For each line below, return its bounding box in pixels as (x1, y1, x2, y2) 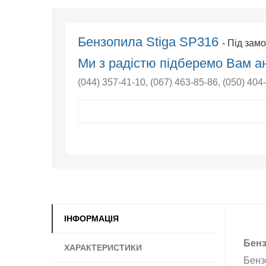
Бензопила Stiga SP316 (78, 34, 223, 49)
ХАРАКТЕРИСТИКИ (64, 242, 142, 252)
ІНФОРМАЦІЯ (64, 213, 119, 223)
